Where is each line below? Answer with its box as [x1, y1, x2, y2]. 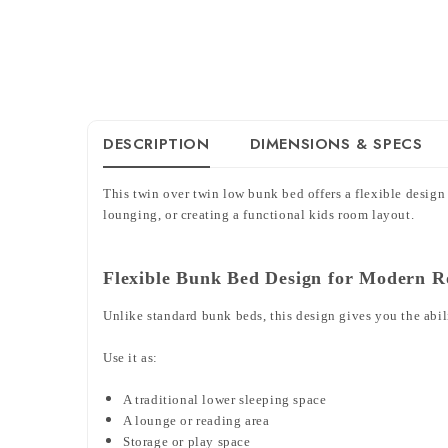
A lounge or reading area [123, 412, 270, 428]
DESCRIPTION [103, 132, 210, 155]
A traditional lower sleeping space [123, 391, 327, 407]
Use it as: [103, 349, 158, 365]
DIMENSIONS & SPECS [249, 132, 423, 155]
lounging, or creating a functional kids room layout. [103, 206, 415, 222]
